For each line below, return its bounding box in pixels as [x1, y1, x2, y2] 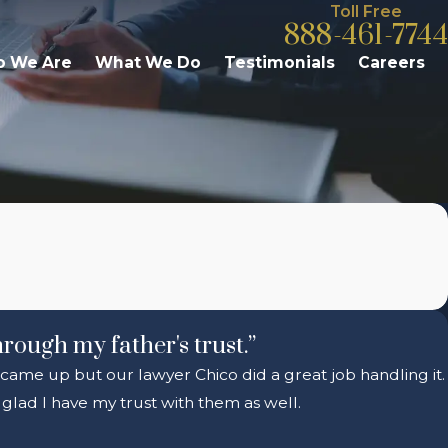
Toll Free [329, 2, 402, 21]
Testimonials [224, 53, 335, 72]
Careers [358, 53, 425, 72]
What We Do [95, 53, 201, 72]
